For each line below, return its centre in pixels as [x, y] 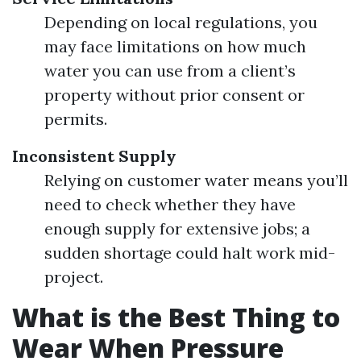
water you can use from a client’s [170, 71]
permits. [76, 119]
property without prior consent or [174, 95]
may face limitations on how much [175, 46]
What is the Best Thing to [176, 317]
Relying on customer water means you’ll [196, 180]
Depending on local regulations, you [181, 22]
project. [74, 277]
